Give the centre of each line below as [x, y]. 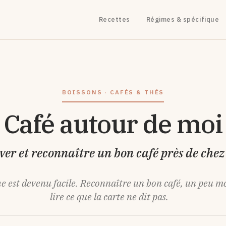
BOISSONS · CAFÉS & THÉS [113, 92]
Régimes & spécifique [183, 19]
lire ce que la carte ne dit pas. [109, 196]
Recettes [114, 19]
